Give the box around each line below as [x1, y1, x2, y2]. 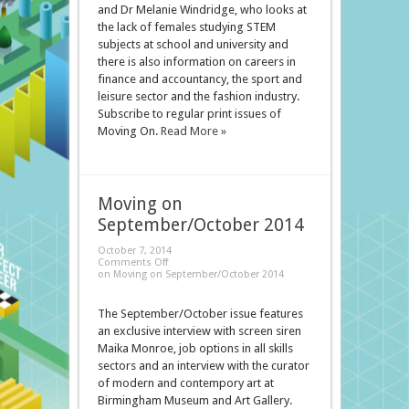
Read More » [160, 124, 226, 139]
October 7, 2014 [97, 245, 172, 257]
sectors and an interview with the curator [97, 359, 309, 373]
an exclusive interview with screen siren [97, 324, 301, 339]
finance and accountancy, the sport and [97, 72, 302, 87]
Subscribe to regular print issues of [97, 107, 281, 121]
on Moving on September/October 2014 [97, 268, 284, 281]
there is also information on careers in [97, 55, 296, 69]
